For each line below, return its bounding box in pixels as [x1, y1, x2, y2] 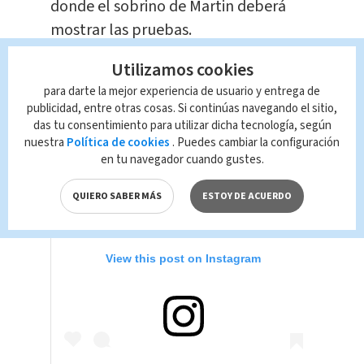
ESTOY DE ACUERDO [202, 189, 292, 203]
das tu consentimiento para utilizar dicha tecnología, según [32, 117, 331, 134]
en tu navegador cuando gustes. [100, 151, 264, 168]
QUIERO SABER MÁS [72, 189, 162, 203]
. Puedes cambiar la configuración [172, 134, 340, 151]
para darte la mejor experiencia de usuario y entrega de [44, 83, 320, 100]
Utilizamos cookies [110, 57, 253, 83]
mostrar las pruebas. [50, 18, 195, 41]
